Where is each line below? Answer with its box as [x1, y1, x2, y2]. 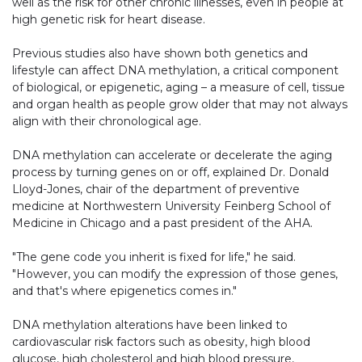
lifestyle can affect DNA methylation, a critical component [12, 63, 339, 78]
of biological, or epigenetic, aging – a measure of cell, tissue [12, 80, 345, 95]
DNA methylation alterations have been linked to [12, 318, 288, 333]
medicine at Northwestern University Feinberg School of [12, 199, 330, 214]
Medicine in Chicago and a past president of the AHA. [12, 216, 313, 231]
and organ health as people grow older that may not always [12, 97, 347, 112]
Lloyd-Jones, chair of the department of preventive [12, 182, 300, 197]
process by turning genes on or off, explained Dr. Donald [12, 165, 329, 180]
